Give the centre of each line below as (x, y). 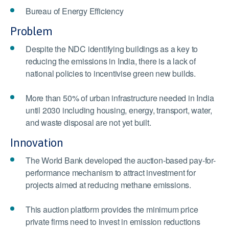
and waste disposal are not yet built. (88, 123)
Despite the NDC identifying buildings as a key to (112, 49)
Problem (31, 31)
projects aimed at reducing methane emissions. (108, 185)
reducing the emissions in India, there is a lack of (111, 61)
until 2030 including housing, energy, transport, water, (119, 110)
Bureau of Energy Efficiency (75, 11)
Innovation (37, 143)
